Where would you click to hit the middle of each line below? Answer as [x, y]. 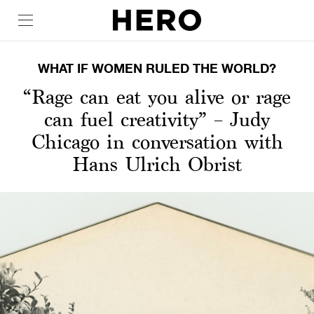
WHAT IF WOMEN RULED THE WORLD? [157, 68]
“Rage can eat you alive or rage [157, 97]
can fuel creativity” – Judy [157, 119]
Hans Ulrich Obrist [157, 164]
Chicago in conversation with [157, 142]
